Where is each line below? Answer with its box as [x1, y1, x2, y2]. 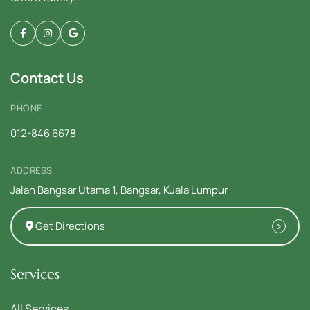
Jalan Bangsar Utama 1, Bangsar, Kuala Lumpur [10, 183, 228, 198]
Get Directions [33, 219, 105, 234]
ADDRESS [10, 164, 53, 177]
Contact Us [10, 69, 84, 88]
